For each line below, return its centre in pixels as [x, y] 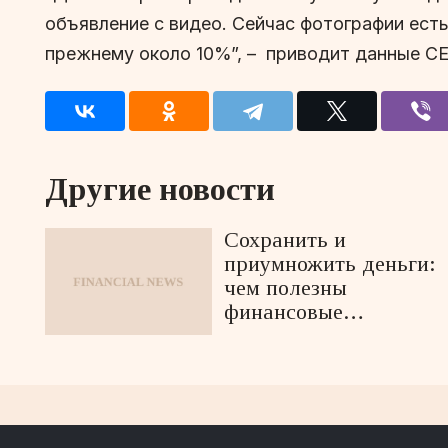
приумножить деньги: [330, 263]
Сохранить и [285, 239]
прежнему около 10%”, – [155, 53]
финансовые [284, 311]
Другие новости [160, 188]
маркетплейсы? [298, 335]
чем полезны [286, 287]
